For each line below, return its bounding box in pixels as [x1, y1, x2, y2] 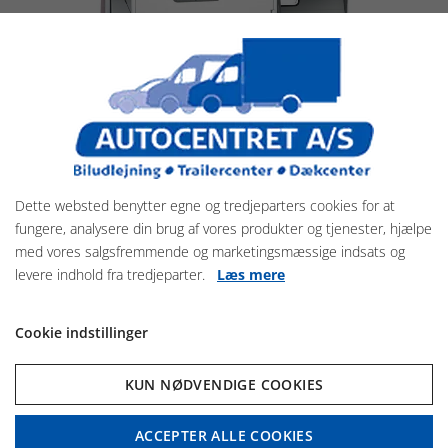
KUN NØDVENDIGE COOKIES [124, 375, 324, 394]
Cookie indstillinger [15, 323, 148, 342]
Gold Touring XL [175, 266, 273, 286]
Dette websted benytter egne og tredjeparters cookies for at [15, 196, 395, 215]
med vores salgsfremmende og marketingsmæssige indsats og [15, 242, 405, 261]
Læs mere [217, 265, 285, 284]
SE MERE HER [187, 314, 261, 330]
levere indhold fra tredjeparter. [15, 265, 217, 284]
